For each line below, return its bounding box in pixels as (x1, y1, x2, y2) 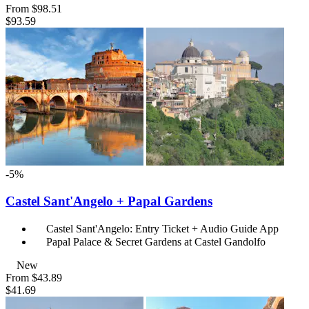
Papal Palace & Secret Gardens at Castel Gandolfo (46, 235, 266, 248)
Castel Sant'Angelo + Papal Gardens (6, 194, 212, 209)
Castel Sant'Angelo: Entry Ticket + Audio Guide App (46, 222, 279, 235)
